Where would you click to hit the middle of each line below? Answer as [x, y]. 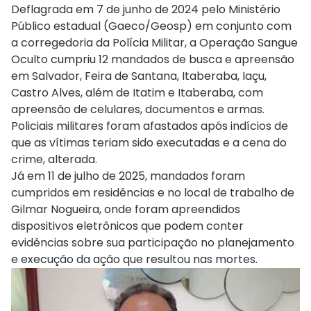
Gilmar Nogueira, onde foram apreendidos [126, 210]
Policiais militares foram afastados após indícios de [150, 126]
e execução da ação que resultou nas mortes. [134, 260]
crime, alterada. [54, 160]
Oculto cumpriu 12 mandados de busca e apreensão [153, 60]
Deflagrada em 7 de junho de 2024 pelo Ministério [146, 10]
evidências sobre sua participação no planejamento [153, 243]
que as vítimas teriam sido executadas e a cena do [149, 143]
